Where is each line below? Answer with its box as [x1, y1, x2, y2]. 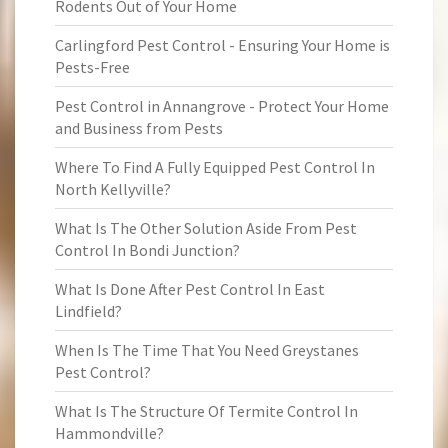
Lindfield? [55, 301, 122, 321]
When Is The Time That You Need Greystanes [55, 340, 359, 360]
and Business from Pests [55, 118, 223, 138]
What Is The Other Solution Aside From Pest [55, 218, 357, 238]
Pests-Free [55, 57, 130, 77]
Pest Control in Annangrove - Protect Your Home [55, 96, 389, 116]
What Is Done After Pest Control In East [55, 279, 325, 299]
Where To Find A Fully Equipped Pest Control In [55, 157, 375, 177]
